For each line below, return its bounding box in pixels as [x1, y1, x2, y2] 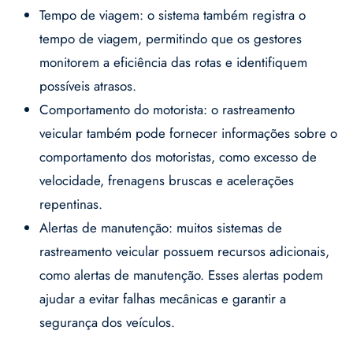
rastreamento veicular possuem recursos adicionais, [39, 242, 329, 262]
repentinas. [39, 195, 102, 214]
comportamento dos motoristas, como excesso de [39, 147, 317, 167]
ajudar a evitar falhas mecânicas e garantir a [39, 289, 286, 309]
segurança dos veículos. [39, 313, 175, 333]
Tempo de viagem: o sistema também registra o [39, 6, 306, 25]
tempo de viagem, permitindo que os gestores [39, 29, 302, 49]
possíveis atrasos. [39, 76, 136, 96]
